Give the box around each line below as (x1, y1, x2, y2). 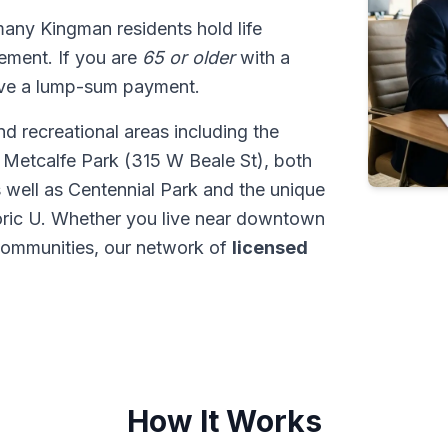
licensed (232, 237, 308, 258)
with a (235, 47, 290, 68)
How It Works (126, 403, 322, 439)
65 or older (142, 47, 235, 68)
